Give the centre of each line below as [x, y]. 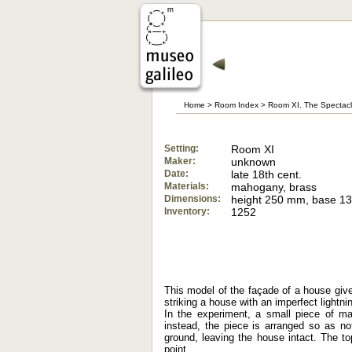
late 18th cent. [267, 174]
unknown [254, 162]
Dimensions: [192, 199]
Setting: [181, 148]
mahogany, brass [274, 187]
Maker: [180, 161]
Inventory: [187, 211]
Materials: [187, 186]
